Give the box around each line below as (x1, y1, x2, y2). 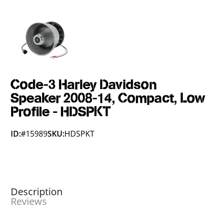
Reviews (11, 195, 47, 208)
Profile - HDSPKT (11, 104, 111, 121)
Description (11, 185, 63, 198)
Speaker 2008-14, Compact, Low (11, 90, 206, 107)
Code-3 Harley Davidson (11, 77, 157, 93)
